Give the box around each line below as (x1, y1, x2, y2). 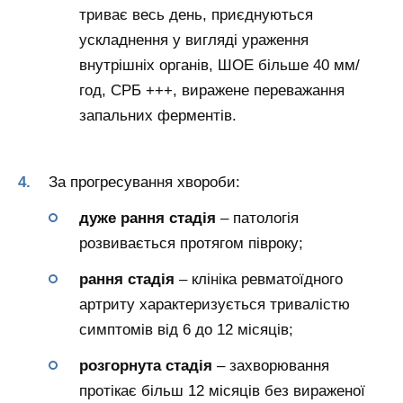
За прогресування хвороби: (49, 174, 240, 192)
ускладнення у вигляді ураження (79, 31, 309, 49)
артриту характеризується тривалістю (79, 295, 350, 313)
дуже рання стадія (79, 209, 216, 227)
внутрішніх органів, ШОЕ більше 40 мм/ (79, 57, 360, 75)
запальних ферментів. (79, 107, 237, 125)
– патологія (216, 209, 299, 227)
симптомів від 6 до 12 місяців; (79, 320, 293, 338)
